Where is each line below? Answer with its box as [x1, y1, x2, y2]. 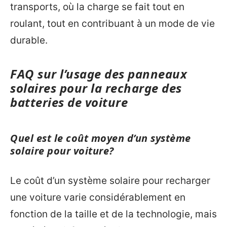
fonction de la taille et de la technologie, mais [10, 208, 217, 220]
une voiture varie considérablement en [10, 192, 185, 204]
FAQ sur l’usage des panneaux [10, 65, 187, 82]
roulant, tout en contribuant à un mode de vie [10, 17, 215, 29]
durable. [10, 34, 48, 46]
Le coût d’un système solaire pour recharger [10, 175, 210, 187]
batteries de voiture [10, 93, 128, 110]
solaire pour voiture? [10, 143, 114, 158]
